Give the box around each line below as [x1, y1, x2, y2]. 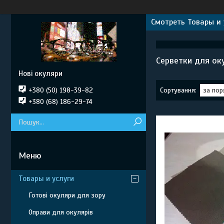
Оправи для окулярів [28, 208, 93, 216]
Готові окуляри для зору [28, 191, 105, 199]
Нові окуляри [18, 69, 62, 78]
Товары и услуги [18, 174, 74, 183]
